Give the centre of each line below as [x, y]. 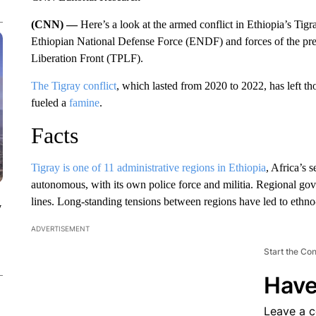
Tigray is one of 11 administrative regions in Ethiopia [148, 168]
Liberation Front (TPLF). [87, 58]
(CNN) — [55, 24]
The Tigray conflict [73, 86]
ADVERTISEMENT [60, 229]
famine [84, 103]
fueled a [50, 103]
